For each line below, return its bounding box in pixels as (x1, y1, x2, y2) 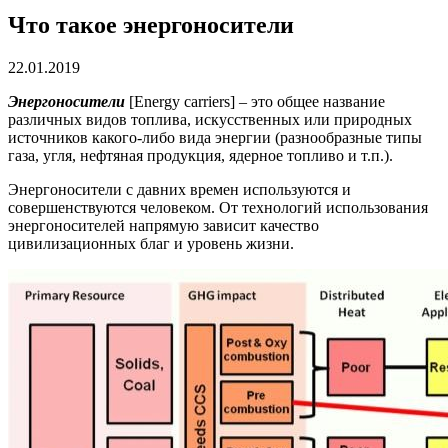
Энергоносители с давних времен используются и (8, 180, 351, 198)
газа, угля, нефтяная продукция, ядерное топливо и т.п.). (8, 146, 393, 164)
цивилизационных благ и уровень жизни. (8, 234, 294, 252)
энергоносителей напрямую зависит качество (8, 216, 319, 234)
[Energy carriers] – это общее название (125, 92, 385, 110)
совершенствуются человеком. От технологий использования (8, 198, 428, 216)
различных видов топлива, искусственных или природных (8, 110, 412, 128)
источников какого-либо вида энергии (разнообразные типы (8, 128, 422, 146)
